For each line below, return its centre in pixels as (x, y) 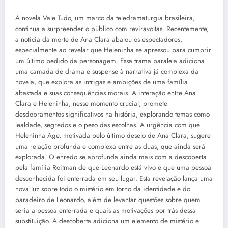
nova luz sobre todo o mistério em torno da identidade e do (103, 189)
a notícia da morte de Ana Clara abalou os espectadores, (99, 39)
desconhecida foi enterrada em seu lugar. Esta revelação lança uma (114, 178)
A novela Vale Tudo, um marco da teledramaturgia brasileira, (105, 18)
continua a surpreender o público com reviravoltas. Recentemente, (112, 28)
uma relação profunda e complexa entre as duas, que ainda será (110, 146)
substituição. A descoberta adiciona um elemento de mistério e (107, 221)
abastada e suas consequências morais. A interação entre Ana (106, 93)
